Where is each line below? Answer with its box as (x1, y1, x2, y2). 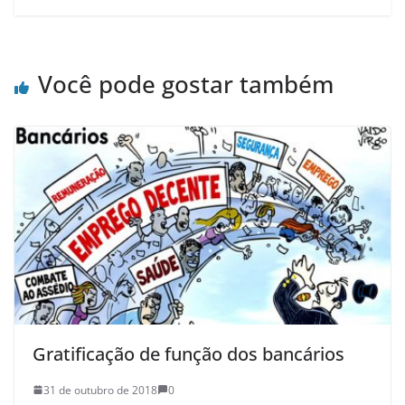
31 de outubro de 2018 (43, 381, 157, 398)
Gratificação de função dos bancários (33, 341, 344, 366)
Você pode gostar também (38, 68, 334, 101)
